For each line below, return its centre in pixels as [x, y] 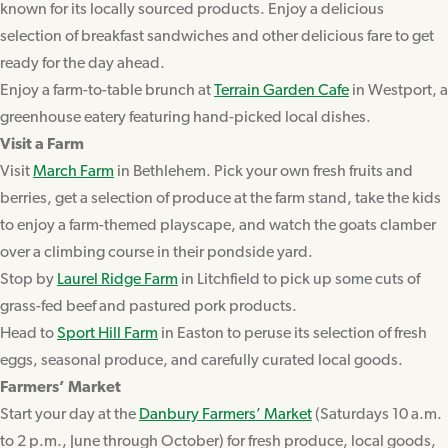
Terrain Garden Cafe [281, 90]
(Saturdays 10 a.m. [377, 414]
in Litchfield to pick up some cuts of [299, 279]
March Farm [73, 171]
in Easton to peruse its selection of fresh [292, 333]
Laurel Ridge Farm [117, 279]
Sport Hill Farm [107, 333]
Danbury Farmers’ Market [225, 414]
